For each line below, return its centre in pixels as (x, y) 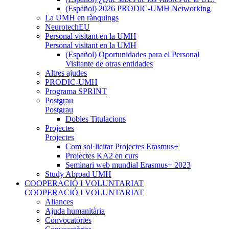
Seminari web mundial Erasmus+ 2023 (128, 165)
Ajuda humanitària (75, 211)
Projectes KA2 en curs (102, 155)
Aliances (59, 201)
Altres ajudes (66, 73)
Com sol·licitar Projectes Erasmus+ (122, 146)
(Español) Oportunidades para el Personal (132, 54)
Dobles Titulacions (96, 119)
